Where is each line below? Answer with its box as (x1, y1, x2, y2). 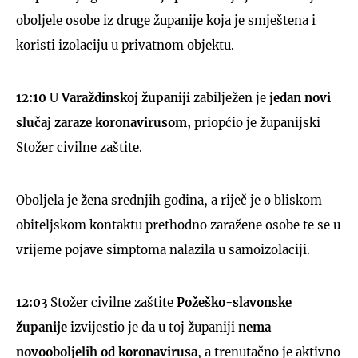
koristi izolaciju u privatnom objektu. (16, 37, 234, 53)
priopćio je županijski (194, 114, 320, 130)
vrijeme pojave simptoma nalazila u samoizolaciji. (16, 241, 313, 257)
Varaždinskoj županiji (62, 89, 193, 105)
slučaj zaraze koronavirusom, (16, 114, 194, 130)
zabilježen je (193, 89, 269, 105)
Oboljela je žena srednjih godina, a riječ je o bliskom (16, 192, 322, 208)
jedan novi (269, 89, 331, 105)
